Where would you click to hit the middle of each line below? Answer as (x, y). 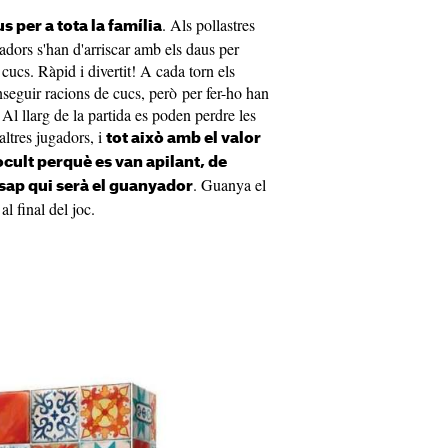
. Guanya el (229, 184)
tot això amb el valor (183, 138)
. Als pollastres (208, 24)
